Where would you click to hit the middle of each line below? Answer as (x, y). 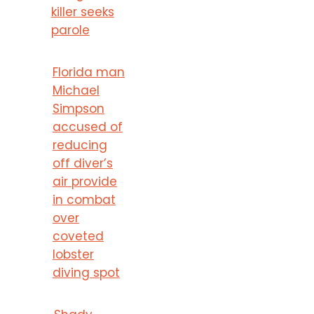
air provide (84, 181)
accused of (87, 127)
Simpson (78, 108)
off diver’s (82, 163)
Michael (76, 90)
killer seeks (82, 12)
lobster (73, 254)
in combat (84, 199)
